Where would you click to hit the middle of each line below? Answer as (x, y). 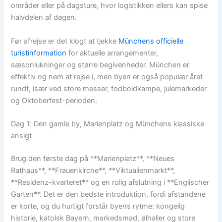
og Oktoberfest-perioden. (54, 100)
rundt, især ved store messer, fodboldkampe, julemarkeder (109, 88)
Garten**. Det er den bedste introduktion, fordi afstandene (109, 194)
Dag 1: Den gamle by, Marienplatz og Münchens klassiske (108, 124)
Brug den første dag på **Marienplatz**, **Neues (93, 158)
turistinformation (39, 53)
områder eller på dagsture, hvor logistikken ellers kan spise (110, 6)
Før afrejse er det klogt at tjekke (65, 41)
